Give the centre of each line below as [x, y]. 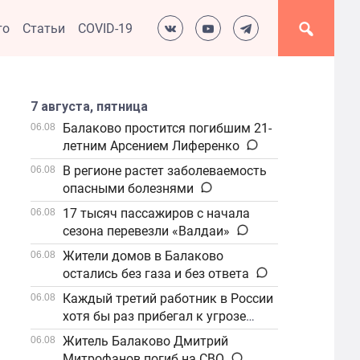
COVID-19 [105, 28]
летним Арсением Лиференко [151, 146]
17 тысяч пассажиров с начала [157, 213]
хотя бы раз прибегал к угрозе [155, 316]
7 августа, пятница [90, 106]
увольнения [98, 334]
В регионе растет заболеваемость [165, 171]
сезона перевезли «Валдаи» [147, 231]
